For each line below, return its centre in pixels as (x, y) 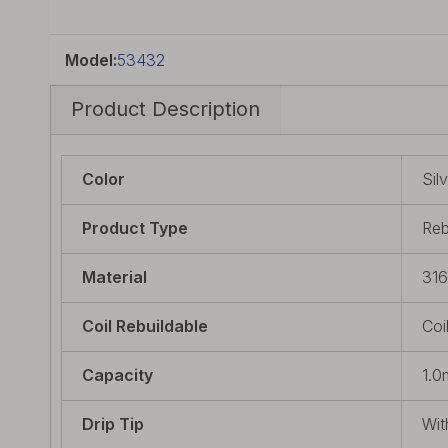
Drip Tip (113, 424)
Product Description (165, 109)
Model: (91, 60)
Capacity (117, 375)
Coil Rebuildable (145, 326)
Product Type (135, 228)
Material (114, 277)
